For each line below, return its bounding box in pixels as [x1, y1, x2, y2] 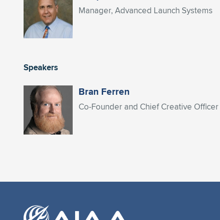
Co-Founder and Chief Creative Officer [79, 101, 219, 112]
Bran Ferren [79, 84, 130, 98]
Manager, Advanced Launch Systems [79, 4, 213, 16]
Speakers [24, 61, 58, 74]
